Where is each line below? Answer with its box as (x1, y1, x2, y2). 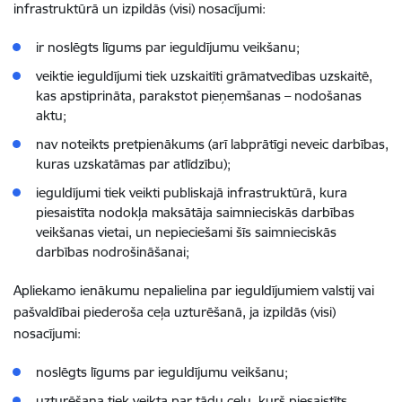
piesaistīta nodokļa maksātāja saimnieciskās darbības (36, 204, 354, 221)
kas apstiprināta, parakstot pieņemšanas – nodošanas (36, 87, 362, 104)
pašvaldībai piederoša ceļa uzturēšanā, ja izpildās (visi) (13, 303, 339, 320)
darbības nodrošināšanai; (36, 243, 189, 260)
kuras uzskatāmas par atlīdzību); (36, 155, 231, 172)
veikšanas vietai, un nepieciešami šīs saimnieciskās (36, 223, 336, 240)
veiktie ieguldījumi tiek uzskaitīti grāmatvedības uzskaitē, (36, 67, 372, 84)
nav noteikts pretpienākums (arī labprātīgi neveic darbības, (36, 135, 389, 153)
